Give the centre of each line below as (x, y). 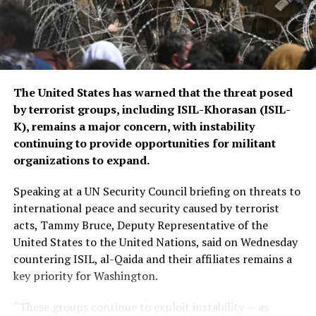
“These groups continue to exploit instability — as (141, 306)
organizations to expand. (81, 160)
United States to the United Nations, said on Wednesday (155, 242)
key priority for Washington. (85, 275)
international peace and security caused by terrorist (146, 208)
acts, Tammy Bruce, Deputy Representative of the (140, 225)
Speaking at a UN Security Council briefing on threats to (157, 191)
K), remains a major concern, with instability (134, 126)
